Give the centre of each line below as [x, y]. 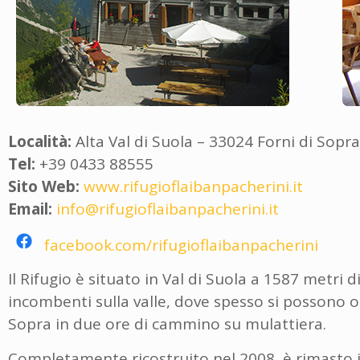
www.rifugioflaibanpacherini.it [193, 186]
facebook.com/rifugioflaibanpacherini [181, 245]
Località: [40, 141]
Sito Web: [44, 186]
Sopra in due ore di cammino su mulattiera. [167, 324]
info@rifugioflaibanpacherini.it [168, 209]
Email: [30, 209]
